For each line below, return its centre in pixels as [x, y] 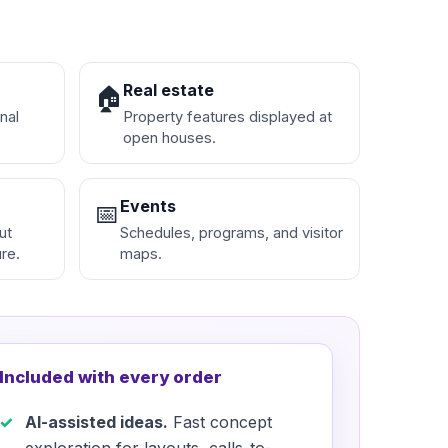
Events [147, 206]
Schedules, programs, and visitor [231, 233]
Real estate [168, 90]
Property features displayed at [227, 117]
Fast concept [220, 422]
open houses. [169, 138]
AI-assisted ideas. [97, 422]
